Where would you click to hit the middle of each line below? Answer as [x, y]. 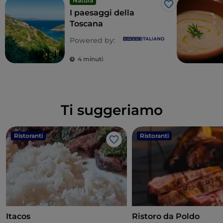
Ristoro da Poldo [166, 217]
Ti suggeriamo [111, 110]
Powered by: [92, 41]
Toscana [86, 24]
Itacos [18, 217]
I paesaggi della [102, 13]
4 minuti [90, 59]
